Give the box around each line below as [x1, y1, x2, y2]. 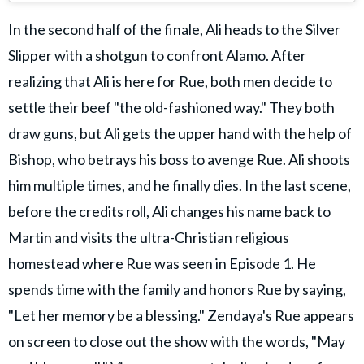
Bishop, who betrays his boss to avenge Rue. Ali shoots [8, 150, 350, 169]
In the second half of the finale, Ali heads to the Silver [8, 20, 340, 39]
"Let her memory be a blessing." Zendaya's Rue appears [8, 306, 354, 325]
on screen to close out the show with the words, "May [8, 332, 345, 351]
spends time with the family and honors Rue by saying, [8, 280, 346, 299]
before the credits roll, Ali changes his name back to [8, 202, 331, 221]
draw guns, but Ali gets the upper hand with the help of [8, 124, 352, 143]
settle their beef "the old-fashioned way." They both [8, 98, 335, 117]
